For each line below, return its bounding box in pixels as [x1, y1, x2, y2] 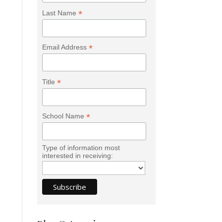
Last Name [42, 8, 78, 17]
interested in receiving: [42, 151, 113, 160]
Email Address [42, 43, 89, 52]
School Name [42, 112, 86, 120]
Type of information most [42, 143, 120, 152]
